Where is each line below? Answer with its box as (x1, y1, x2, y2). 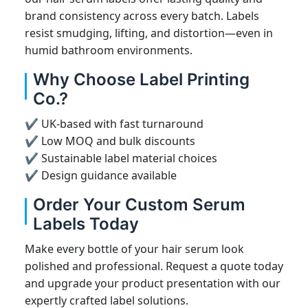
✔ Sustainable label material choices (25, 150, 217, 166)
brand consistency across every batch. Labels (25, 8, 259, 23)
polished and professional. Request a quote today (25, 258, 283, 274)
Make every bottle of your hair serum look (25, 241, 244, 256)
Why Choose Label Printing (33, 69, 250, 89)
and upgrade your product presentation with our (25, 275, 280, 291)
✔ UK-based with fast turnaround (25, 115, 203, 131)
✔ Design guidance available (25, 167, 177, 183)
